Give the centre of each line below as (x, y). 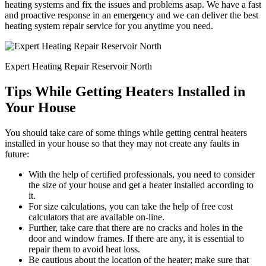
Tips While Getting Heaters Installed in (125, 92)
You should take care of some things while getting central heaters (126, 133)
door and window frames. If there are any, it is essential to (136, 239)
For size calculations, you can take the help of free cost (131, 207)
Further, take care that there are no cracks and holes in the (136, 228)
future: (17, 154)
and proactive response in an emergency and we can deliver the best (132, 15)
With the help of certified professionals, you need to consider (142, 175)
